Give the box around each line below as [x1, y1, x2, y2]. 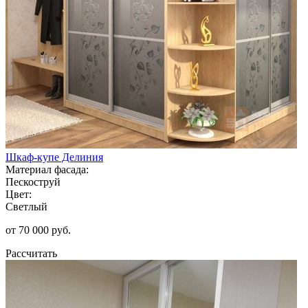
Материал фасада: [5, 163, 89, 175]
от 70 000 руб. [5, 223, 71, 236]
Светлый [5, 200, 47, 212]
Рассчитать [5, 247, 57, 259]
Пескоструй [5, 175, 60, 188]
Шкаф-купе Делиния [5, 151, 103, 163]
